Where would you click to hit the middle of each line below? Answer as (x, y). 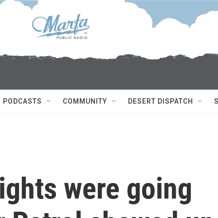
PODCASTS (22, 101)
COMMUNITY (85, 101)
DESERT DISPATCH (161, 101)
